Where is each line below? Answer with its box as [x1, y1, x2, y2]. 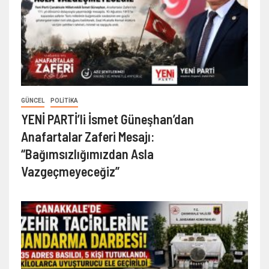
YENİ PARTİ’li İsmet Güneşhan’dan [21, 111, 194, 127]
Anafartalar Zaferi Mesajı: [21, 128, 154, 145]
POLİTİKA [50, 97, 78, 104]
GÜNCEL [21, 97, 44, 104]
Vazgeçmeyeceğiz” [21, 163, 119, 180]
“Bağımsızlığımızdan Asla [21, 146, 154, 162]
